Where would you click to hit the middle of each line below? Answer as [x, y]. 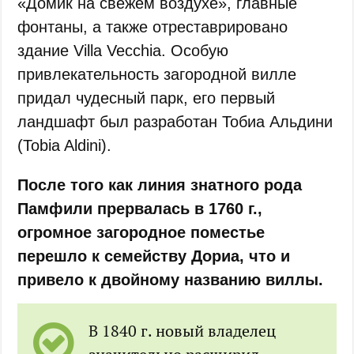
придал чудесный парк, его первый [147, 98]
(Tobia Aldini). [65, 145]
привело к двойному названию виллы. [171, 279]
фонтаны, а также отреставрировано [153, 26]
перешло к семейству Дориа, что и [154, 256]
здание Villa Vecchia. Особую [123, 50]
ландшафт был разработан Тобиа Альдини [175, 121]
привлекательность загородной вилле [157, 74]
